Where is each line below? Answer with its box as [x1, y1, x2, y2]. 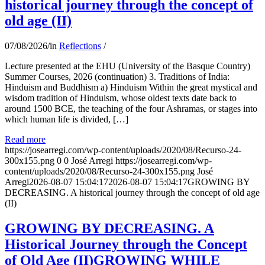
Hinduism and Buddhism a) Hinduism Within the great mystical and [5, 82, 257, 92]
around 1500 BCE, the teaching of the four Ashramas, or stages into [5, 103, 257, 114]
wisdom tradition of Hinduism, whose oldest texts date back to [5, 92, 237, 103]
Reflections [59, 40, 101, 51]
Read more [5, 134, 46, 144]
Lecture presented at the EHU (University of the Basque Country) [5, 60, 250, 71]
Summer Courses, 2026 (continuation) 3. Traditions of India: [5, 71, 230, 82]
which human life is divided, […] [5, 114, 128, 124]
